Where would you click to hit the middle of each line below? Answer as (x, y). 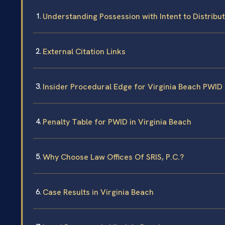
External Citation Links (84, 52)
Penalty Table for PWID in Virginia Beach (117, 122)
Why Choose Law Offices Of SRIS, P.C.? (113, 157)
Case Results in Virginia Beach (98, 192)
